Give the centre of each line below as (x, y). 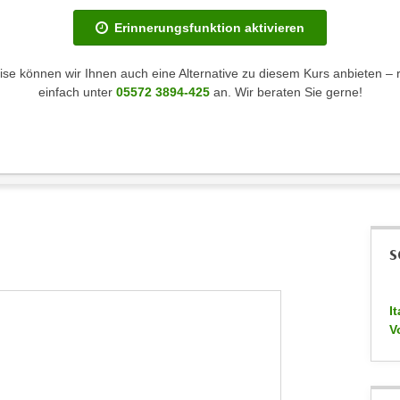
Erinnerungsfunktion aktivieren (209, 28)
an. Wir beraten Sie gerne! (286, 92)
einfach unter (77, 92)
